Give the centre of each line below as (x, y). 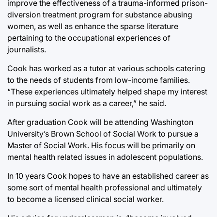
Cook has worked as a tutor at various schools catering (106, 68)
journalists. (27, 49)
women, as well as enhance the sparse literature (93, 26)
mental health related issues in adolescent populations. (105, 157)
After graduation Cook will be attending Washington (100, 122)
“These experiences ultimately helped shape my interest (107, 91)
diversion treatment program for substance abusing (100, 14)
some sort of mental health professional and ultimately (105, 187)
